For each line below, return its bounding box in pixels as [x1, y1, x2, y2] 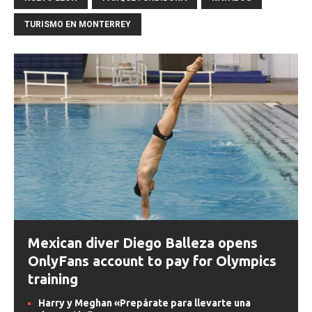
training [28, 271, 78, 288]
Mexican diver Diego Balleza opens [28, 235, 258, 251]
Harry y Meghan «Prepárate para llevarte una [38, 297, 251, 309]
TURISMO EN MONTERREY [24, 19, 131, 29]
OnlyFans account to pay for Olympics [28, 253, 276, 270]
